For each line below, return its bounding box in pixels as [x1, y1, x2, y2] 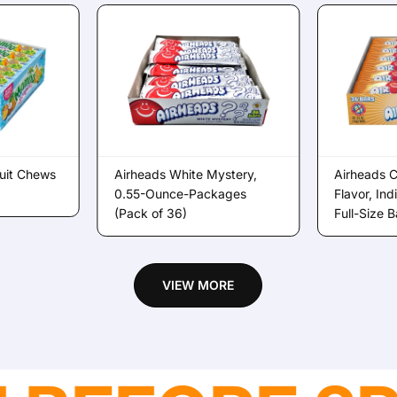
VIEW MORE [162, 277, 235, 292]
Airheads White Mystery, [113, 167, 257, 182]
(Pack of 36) [113, 206, 187, 221]
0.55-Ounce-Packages [113, 186, 246, 201]
